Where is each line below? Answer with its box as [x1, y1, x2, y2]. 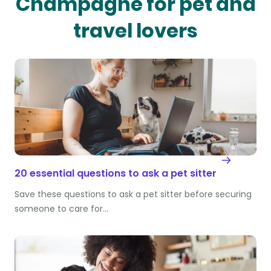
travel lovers [73, 17, 198, 45]
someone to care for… [15, 203, 108, 215]
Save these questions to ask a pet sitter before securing [15, 188, 252, 201]
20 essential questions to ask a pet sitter [15, 166, 217, 181]
